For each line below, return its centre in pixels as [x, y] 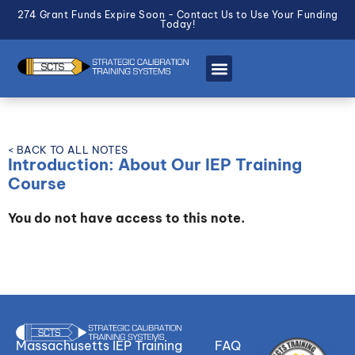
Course [37, 183]
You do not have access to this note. [126, 218]
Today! [177, 24]
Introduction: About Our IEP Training [155, 164]
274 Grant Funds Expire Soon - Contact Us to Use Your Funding [177, 15]
